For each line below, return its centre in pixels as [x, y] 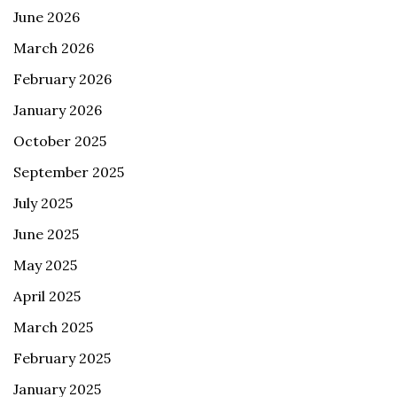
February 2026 [62, 78]
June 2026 [47, 16]
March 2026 [54, 47]
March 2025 [53, 327]
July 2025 [43, 202]
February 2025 [62, 358]
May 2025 [45, 265]
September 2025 [69, 171]
